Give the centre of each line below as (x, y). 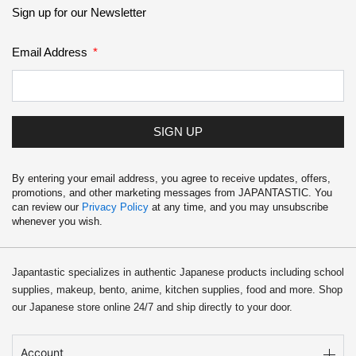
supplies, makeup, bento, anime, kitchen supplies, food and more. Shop (177, 289)
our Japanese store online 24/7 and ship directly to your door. (152, 307)
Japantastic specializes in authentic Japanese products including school (178, 272)
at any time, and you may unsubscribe (238, 207)
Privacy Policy (115, 207)
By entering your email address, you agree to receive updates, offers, (171, 178)
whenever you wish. (57, 221)
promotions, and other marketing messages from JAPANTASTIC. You (172, 193)
